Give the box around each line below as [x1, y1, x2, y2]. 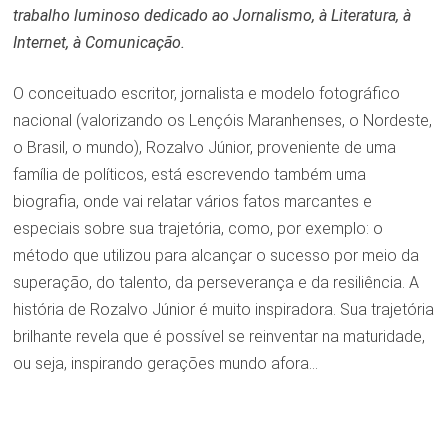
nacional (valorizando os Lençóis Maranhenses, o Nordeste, [12, 111, 432, 131]
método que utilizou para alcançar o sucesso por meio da [12, 246, 419, 266]
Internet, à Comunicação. [12, 33, 185, 53]
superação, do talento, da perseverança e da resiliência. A [12, 273, 419, 293]
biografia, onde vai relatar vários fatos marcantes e [12, 192, 372, 212]
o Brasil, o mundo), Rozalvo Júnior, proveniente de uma [12, 138, 396, 158]
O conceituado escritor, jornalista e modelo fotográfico [12, 84, 400, 104]
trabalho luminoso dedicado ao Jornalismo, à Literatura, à [12, 6, 411, 26]
